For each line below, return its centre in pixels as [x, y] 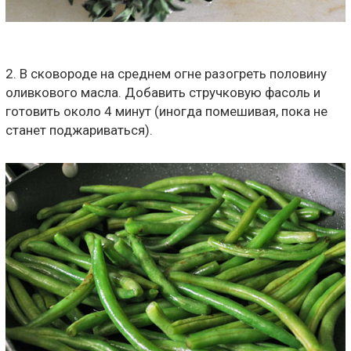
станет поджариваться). [79, 130]
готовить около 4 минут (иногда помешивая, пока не [166, 111]
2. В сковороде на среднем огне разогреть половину [166, 73]
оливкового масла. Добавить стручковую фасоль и [163, 92]
